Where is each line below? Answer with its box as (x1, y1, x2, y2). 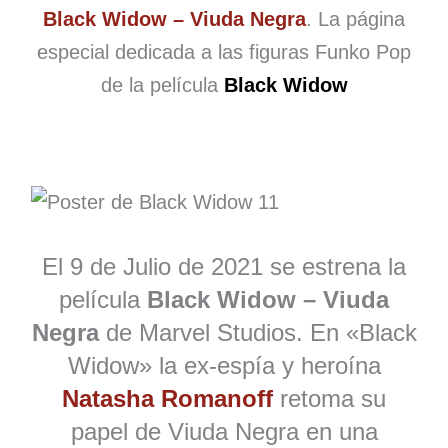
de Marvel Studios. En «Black (98, 318, 417, 346)
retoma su (273, 384, 386, 412)
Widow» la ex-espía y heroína (67, 351, 381, 379)
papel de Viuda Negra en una (70, 417, 378, 445)
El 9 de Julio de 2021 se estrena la (42, 252, 406, 280)
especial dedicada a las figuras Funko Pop (37, 41, 411, 64)
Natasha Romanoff (62, 384, 273, 412)
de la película (100, 74, 224, 97)
